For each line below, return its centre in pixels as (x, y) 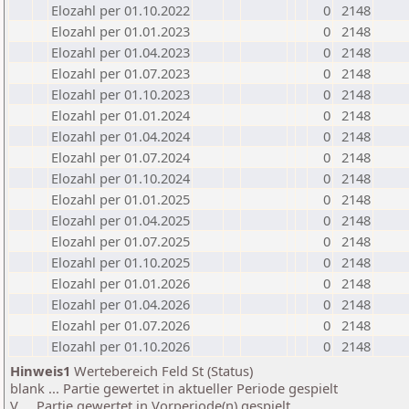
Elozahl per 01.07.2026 (121, 325)
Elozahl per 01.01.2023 (121, 31)
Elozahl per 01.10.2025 (121, 262)
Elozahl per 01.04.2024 (121, 136)
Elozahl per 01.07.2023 (121, 73)
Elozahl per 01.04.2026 (121, 304)
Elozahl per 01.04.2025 (121, 220)
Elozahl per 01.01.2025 (121, 199)
